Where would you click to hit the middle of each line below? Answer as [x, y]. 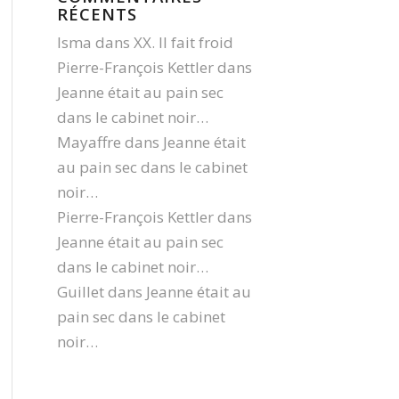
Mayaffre [89, 142]
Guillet [80, 292]
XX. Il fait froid [183, 42]
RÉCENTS [97, 14]
